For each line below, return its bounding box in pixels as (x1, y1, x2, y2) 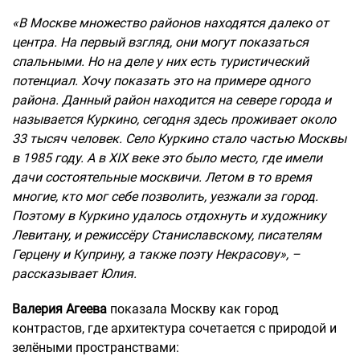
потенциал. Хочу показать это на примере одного (12, 72, 310, 88)
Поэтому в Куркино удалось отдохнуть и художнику (12, 207, 326, 223)
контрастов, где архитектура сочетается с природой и (12, 320, 337, 336)
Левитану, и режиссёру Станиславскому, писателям (12, 227, 321, 243)
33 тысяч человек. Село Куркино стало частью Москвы (12, 130, 346, 146)
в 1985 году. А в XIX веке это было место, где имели (12, 149, 322, 166)
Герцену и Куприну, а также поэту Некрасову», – (12, 246, 301, 262)
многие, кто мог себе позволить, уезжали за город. (12, 188, 318, 204)
